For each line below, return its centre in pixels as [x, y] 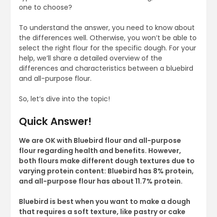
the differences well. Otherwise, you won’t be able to [108, 38]
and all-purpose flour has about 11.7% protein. [101, 181]
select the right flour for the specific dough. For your [107, 48]
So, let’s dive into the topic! [65, 99]
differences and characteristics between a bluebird [106, 69]
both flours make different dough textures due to [107, 161]
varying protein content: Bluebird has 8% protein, [106, 171]
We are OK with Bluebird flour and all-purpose [100, 141]
